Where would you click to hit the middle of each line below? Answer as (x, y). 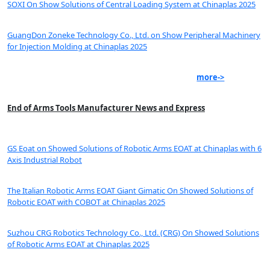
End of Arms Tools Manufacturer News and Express (106, 108)
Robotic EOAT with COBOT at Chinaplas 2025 (86, 202)
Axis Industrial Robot (45, 160)
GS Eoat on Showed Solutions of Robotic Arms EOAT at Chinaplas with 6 (134, 149)
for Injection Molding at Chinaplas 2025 (77, 47)
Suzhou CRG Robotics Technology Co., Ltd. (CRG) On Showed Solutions (133, 233)
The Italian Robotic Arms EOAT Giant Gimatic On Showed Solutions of (130, 191)
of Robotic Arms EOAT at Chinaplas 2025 (78, 244)
